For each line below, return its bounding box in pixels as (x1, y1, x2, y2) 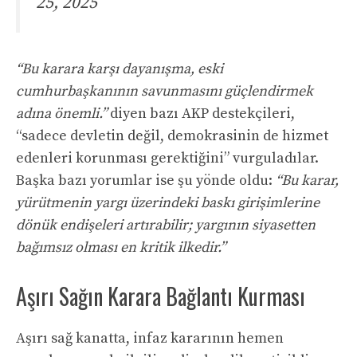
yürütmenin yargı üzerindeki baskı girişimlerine (16, 194, 320, 213)
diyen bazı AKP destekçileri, (107, 104, 295, 124)
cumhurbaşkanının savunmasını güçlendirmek (16, 82, 313, 101)
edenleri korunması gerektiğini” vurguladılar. (16, 149, 319, 168)
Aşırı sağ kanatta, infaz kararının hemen (16, 329, 284, 348)
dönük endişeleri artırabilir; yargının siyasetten (16, 216, 316, 235)
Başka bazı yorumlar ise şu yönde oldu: (16, 171, 276, 190)
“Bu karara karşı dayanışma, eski (16, 60, 223, 79)
